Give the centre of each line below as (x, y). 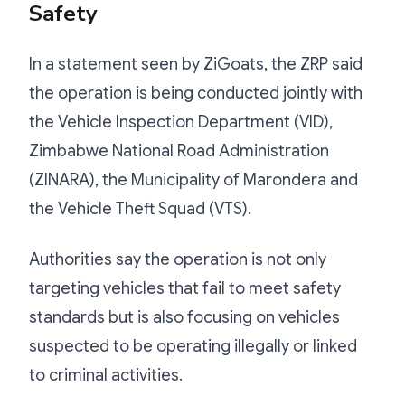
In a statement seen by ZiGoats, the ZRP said (196, 64)
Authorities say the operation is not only (178, 259)
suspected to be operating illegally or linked (193, 346)
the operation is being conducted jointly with (196, 93)
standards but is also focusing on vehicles (184, 317)
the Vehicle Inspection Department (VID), (181, 122)
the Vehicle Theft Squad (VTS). (140, 208)
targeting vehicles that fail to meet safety (185, 288)
